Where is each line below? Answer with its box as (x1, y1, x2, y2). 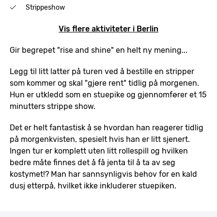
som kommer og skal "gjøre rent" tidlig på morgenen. (10, 78, 199, 88)
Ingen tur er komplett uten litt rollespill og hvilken (10, 146, 188, 155)
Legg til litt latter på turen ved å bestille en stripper (10, 67, 194, 76)
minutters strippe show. (10, 102, 95, 111)
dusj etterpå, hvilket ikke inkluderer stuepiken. (10, 181, 176, 190)
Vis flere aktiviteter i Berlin (59, 24, 158, 33)
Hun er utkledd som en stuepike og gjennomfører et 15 (10, 90, 206, 99)
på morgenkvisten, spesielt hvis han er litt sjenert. (10, 135, 190, 144)
